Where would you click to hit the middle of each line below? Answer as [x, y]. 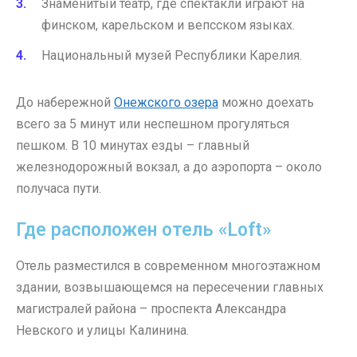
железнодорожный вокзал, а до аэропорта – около [169, 167]
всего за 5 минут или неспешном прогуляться [153, 124]
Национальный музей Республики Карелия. [172, 55]
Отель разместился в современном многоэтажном [168, 266]
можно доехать [266, 102]
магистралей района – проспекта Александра [151, 309]
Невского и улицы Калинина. [102, 331]
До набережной [65, 102]
